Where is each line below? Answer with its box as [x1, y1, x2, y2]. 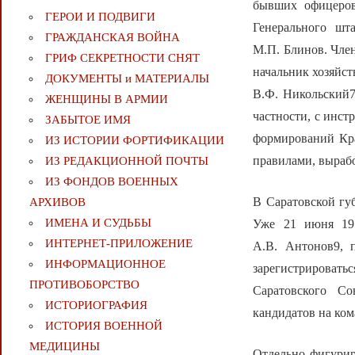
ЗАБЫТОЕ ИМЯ [44, 113, 131, 127]
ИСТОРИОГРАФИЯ [44, 299, 147, 312]
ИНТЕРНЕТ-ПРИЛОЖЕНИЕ [44, 237, 193, 250]
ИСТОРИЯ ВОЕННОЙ [44, 319, 162, 333]
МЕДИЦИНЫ [29, 340, 100, 353]
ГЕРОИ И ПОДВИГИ [44, 10, 155, 24]
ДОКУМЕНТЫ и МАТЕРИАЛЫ [44, 72, 209, 86]
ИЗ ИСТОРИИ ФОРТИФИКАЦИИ [44, 134, 224, 147]
